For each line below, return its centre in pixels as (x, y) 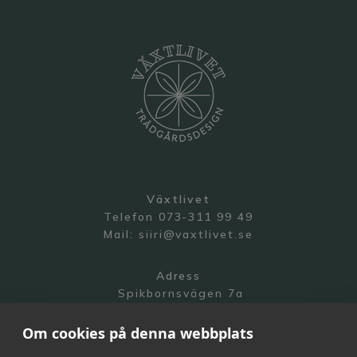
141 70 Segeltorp (178, 311)
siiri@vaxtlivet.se (196, 235)
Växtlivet (178, 200)
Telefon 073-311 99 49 (178, 217)
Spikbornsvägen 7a (178, 294)
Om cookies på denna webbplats (138, 333)
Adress (178, 276)
